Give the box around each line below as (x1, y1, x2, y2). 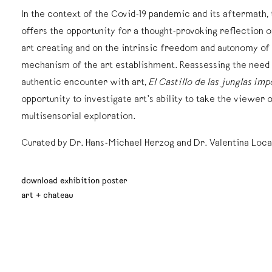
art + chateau (21, 192, 73, 200)
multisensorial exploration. (21, 112, 136, 122)
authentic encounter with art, (21, 78, 149, 88)
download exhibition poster (21, 177, 127, 186)
